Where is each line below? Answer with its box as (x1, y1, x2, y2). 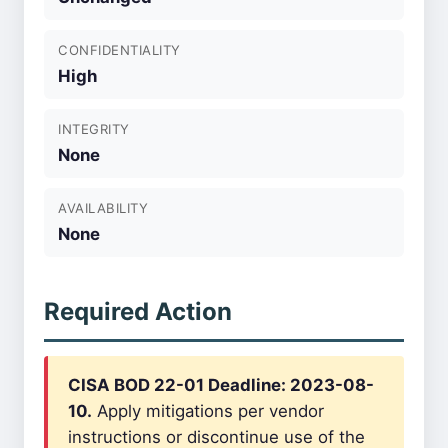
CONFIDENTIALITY (58, 42, 181, 58)
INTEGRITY (58, 121, 130, 137)
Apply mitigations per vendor (92, 401, 324, 421)
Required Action (44, 297, 232, 326)
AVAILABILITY (58, 200, 149, 216)
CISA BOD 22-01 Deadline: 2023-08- (68, 375, 374, 395)
